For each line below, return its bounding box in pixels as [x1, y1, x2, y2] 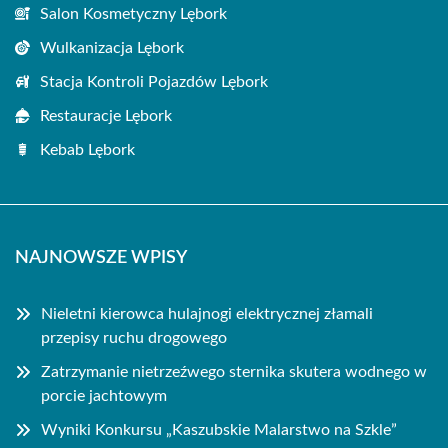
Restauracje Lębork [40, 108, 172, 124]
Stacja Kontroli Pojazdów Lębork [40, 74, 268, 90]
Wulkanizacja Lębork [40, 40, 184, 56]
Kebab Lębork [40, 142, 135, 158]
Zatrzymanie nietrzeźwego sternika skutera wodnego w [41, 364, 427, 380]
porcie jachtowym [41, 388, 167, 404]
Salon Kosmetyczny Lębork [40, 6, 227, 22]
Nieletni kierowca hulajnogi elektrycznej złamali [41, 306, 373, 322]
